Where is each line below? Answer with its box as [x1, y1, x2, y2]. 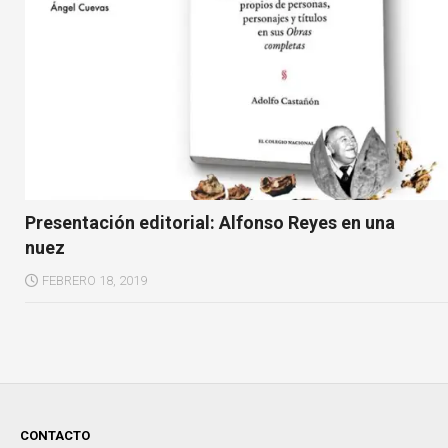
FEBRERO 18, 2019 [42, 273, 147, 289]
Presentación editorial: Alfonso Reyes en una [25, 212, 395, 234]
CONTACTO [20, 428, 90, 444]
